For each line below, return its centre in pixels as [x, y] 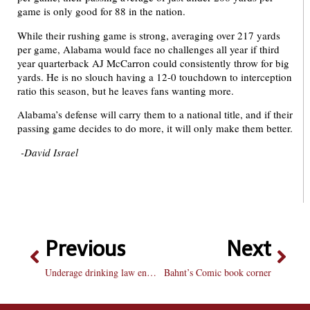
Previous [85, 249]
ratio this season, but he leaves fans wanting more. [126, 90]
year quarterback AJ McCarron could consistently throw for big [153, 63]
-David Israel [49, 152]
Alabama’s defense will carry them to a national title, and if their [155, 115]
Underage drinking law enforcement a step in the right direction [152, 273]
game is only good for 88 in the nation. [101, 11]
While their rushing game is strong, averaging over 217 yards [149, 35]
